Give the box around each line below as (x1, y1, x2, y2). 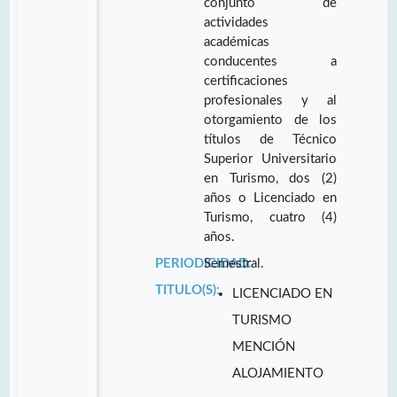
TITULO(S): (154, 283, 220, 297)
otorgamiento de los (204, 113, 337, 127)
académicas (204, 35, 270, 49)
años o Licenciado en (204, 191, 337, 205)
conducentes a (204, 54, 337, 68)
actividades (204, 15, 269, 29)
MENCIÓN (232, 339, 296, 354)
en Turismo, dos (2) (204, 171, 337, 185)
